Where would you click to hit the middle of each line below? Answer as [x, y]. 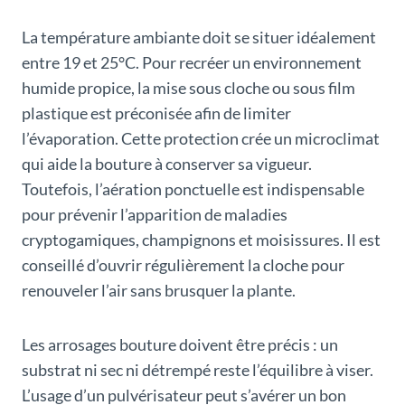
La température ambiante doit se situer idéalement [199, 38]
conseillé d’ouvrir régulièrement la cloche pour [183, 265]
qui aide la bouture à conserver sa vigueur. [167, 164]
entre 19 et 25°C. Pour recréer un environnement [192, 63]
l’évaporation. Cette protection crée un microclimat [201, 139]
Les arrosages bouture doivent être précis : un [180, 345]
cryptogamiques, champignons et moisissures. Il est [201, 240]
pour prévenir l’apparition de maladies [155, 215]
